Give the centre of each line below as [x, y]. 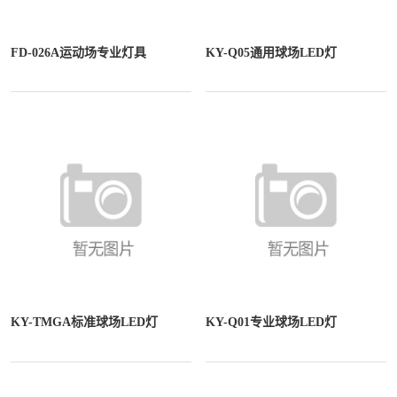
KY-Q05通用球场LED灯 [272, 52]
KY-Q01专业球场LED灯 [272, 323]
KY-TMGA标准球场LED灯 [84, 323]
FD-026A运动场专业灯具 [78, 52]
